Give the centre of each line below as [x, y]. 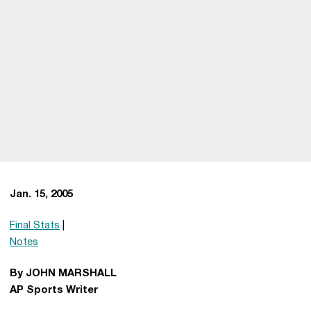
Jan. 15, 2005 [41, 194]
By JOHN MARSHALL [63, 274]
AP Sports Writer [54, 290]
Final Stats [35, 226]
